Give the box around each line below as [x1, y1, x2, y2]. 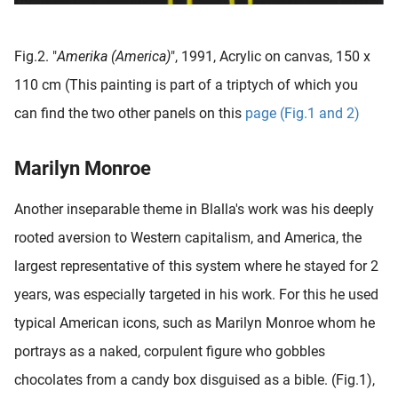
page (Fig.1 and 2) [245, 104, 360, 122]
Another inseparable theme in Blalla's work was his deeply [14, 200, 374, 218]
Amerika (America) [57, 47, 171, 65]
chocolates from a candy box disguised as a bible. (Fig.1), [14, 370, 375, 388]
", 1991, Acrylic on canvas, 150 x [171, 47, 370, 65]
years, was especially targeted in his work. [14, 285, 279, 303]
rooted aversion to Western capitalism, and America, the [14, 228, 362, 246]
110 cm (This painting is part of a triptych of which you [14, 76, 358, 93]
